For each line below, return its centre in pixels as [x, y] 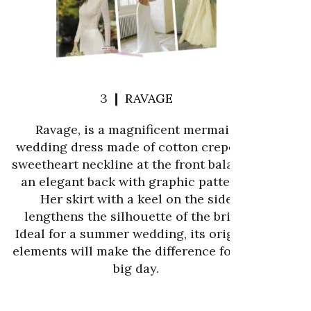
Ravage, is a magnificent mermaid [136, 129]
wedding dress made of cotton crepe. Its [136, 147]
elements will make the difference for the [136, 251]
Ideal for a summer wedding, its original [136, 234]
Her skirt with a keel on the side [136, 199]
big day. [136, 268]
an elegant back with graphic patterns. [136, 182]
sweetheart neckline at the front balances [136, 164]
